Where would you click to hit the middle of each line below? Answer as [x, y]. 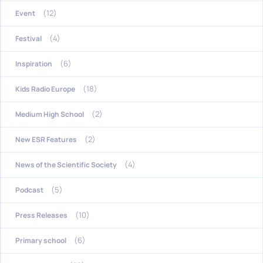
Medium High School [50, 114]
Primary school [41, 241]
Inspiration [34, 64]
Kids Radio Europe [45, 89]
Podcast [29, 190]
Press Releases [41, 215]
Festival [28, 39]
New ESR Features [46, 140]
